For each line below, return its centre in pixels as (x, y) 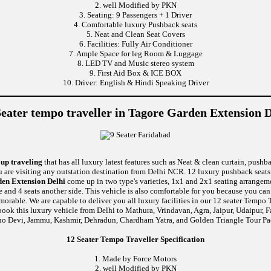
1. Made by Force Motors (135, 258)
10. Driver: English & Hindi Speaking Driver (135, 83)
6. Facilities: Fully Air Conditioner (135, 44)
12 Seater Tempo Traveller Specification (135, 239)
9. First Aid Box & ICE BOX (135, 73)
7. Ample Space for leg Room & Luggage (135, 54)
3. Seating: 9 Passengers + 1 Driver (135, 15)
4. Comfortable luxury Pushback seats (135, 25)
